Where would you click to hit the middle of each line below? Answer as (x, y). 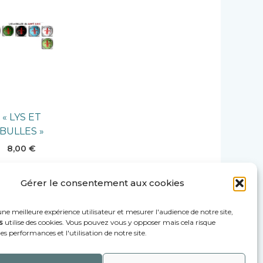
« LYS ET (21, 117)
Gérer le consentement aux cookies (103, 183)
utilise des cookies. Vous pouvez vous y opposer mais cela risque (109, 222)
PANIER (22, 194)
